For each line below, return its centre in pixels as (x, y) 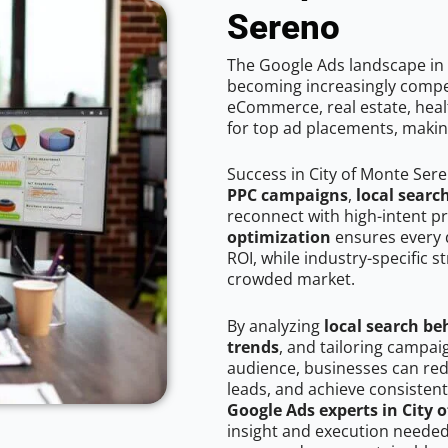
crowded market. (291, 279)
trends (253, 347)
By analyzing (275, 326)
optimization (279, 237)
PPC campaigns (287, 195)
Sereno (283, 27)
